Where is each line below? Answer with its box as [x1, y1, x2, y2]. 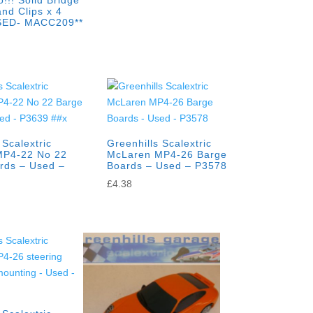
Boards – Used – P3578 [106, 160, 227, 172]
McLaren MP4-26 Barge [106, 149, 227, 161]
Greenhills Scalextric [106, 138, 212, 150]
